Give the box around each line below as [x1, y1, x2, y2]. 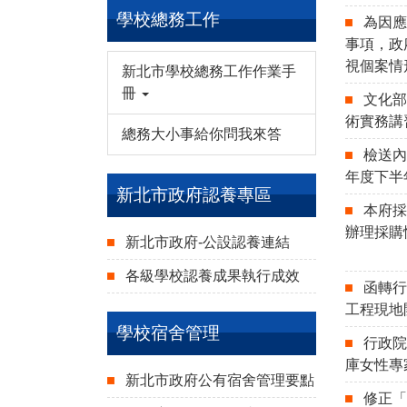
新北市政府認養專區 [116, 185, 272, 204]
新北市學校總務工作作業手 [122, 64, 296, 79]
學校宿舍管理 [116, 323, 220, 342]
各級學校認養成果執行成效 [125, 268, 300, 283]
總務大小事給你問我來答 [122, 126, 282, 142]
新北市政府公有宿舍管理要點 [125, 372, 314, 388]
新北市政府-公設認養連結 [125, 234, 290, 250]
